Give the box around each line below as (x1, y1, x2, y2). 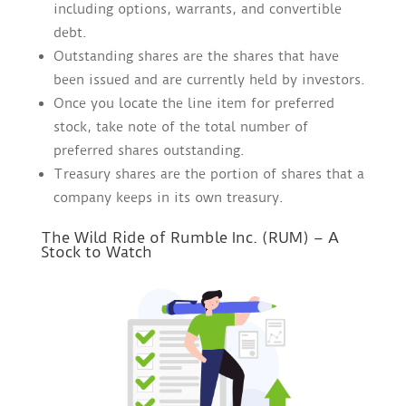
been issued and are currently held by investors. (53, 72, 365, 89)
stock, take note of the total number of (53, 119, 308, 136)
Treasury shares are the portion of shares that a (53, 166, 364, 183)
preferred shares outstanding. (53, 142, 245, 159)
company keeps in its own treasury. (53, 189, 284, 207)
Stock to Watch (40, 243, 152, 262)
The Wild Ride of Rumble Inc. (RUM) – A (40, 228, 339, 247)
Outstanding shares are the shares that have (53, 48, 339, 65)
